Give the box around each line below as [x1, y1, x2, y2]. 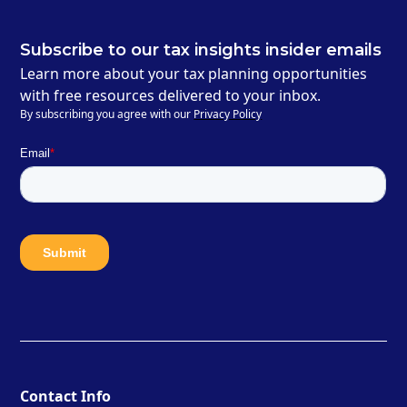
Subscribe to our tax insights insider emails [20, 40, 382, 61]
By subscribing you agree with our [20, 106, 194, 123]
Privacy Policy [194, 106, 263, 123]
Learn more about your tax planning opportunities [20, 64, 368, 84]
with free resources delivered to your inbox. [20, 85, 322, 106]
